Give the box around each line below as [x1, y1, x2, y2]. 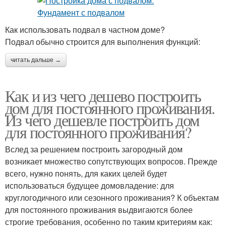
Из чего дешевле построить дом [5, 109, 199, 131]
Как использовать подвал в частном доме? [5, 24, 165, 36]
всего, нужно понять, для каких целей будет [5, 167, 167, 180]
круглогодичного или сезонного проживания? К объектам [5, 192, 219, 204]
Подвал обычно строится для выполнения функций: [5, 36, 200, 48]
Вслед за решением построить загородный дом [5, 143, 183, 155]
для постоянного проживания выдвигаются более [5, 204, 193, 216]
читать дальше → [11, 56, 61, 64]
